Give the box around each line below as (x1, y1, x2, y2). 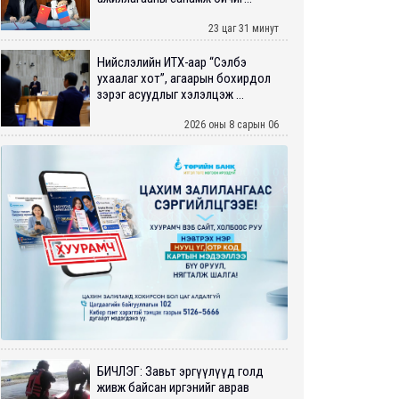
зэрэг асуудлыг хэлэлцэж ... (97, 85, 244, 102)
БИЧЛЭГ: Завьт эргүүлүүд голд (97, 363, 264, 380)
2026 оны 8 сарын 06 (184, 118, 279, 131)
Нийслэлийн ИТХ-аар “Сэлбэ (97, 53, 247, 70)
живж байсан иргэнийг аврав (97, 379, 249, 396)
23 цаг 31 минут (208, 22, 279, 35)
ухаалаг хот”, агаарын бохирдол (97, 69, 271, 86)
